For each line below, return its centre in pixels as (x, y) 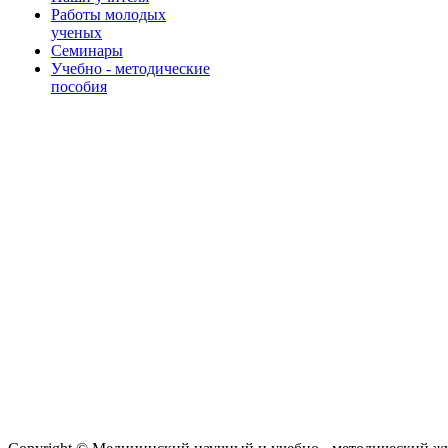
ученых (76, 32)
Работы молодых (108, 14)
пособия (79, 86)
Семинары (87, 50)
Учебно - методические (130, 68)
